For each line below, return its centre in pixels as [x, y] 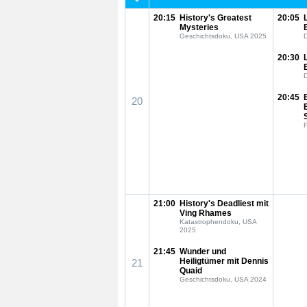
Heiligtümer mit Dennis [224, 261]
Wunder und [203, 251]
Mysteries [199, 27]
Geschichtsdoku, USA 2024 [223, 279]
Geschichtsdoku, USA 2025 [223, 36]
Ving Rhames [206, 213]
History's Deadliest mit [224, 204]
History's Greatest [216, 18]
